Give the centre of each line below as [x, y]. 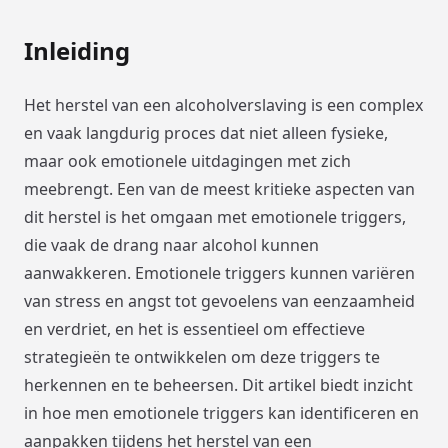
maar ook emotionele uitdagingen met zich [187, 160]
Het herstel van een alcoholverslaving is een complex [223, 104]
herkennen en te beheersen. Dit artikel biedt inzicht [218, 384]
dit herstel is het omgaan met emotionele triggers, [215, 216]
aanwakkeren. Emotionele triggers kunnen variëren [219, 272]
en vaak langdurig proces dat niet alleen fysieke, [206, 132]
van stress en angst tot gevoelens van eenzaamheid [219, 300]
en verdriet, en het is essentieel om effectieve [194, 328]
